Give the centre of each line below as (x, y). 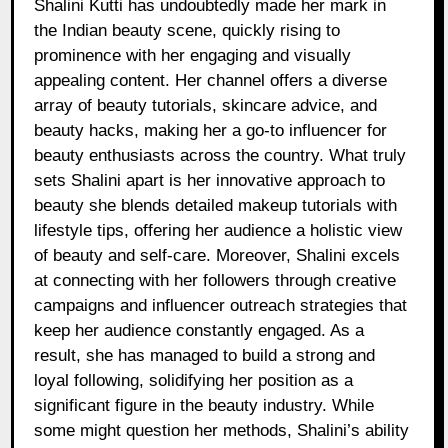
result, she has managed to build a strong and (205, 356)
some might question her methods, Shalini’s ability (222, 431)
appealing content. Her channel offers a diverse (211, 81)
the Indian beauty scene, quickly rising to (187, 31)
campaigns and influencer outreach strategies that (221, 306)
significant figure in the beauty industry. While (204, 406)
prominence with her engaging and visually (193, 56)
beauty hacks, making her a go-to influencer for (211, 131)
